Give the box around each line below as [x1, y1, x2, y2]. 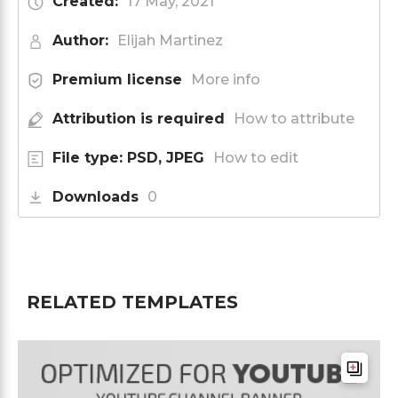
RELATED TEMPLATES [27, 291, 238, 313]
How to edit [213, 148, 298, 166]
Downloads [52, 187, 139, 205]
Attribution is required [52, 109, 225, 127]
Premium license [52, 70, 182, 88]
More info [191, 70, 260, 88]
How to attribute [234, 109, 354, 127]
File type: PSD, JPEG [52, 148, 204, 166]
